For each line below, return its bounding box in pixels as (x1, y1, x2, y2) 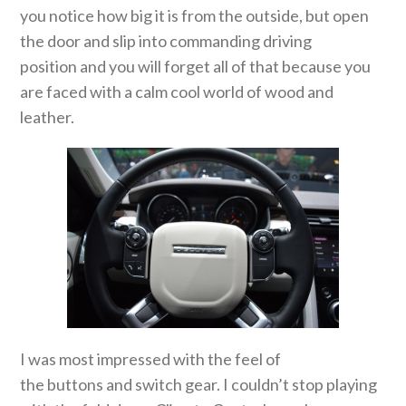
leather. (20, 107, 75, 128)
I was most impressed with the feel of (20, 349, 282, 370)
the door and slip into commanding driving (20, 31, 313, 52)
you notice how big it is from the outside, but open (20, 5, 370, 26)
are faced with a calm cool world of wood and (20, 82, 334, 102)
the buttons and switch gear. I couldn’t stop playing (20, 374, 378, 395)
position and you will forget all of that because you (20, 56, 372, 77)
